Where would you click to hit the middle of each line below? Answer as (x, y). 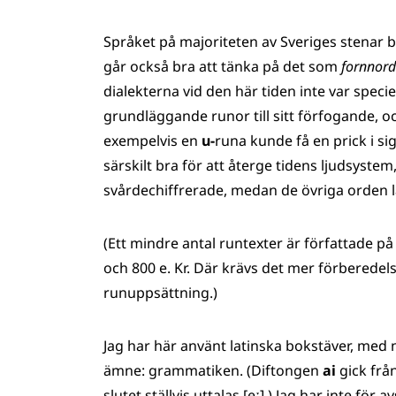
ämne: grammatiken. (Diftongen (213, 370)
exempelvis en (152, 141)
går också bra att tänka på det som (222, 66)
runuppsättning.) (160, 293)
